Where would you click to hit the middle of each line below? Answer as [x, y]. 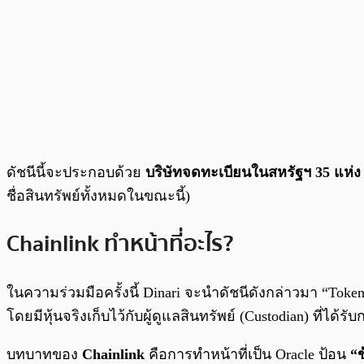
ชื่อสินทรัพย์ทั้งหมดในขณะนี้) [98, 195]
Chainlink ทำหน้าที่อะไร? [120, 244]
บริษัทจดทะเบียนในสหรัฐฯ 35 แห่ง [253, 172]
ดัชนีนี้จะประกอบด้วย [76, 172]
